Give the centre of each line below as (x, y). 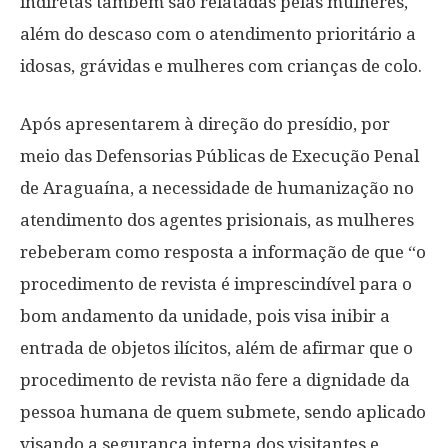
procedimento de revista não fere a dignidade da (215, 380)
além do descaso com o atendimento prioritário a (218, 34)
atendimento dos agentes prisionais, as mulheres (217, 220)
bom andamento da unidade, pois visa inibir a (205, 316)
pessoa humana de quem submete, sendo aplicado (223, 412)
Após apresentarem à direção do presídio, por (205, 124)
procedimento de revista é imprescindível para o (216, 284)
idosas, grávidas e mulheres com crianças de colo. (221, 66)
